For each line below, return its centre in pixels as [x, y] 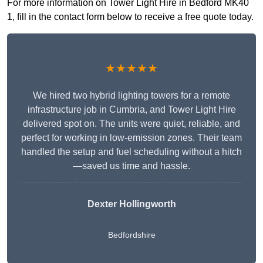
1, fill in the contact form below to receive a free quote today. [130, 17]
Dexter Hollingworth [131, 204]
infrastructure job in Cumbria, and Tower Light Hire [131, 110]
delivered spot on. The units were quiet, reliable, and [131, 124]
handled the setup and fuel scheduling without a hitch [131, 152]
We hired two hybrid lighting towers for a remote [131, 96]
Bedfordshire [131, 235]
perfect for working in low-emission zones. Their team [131, 138]
